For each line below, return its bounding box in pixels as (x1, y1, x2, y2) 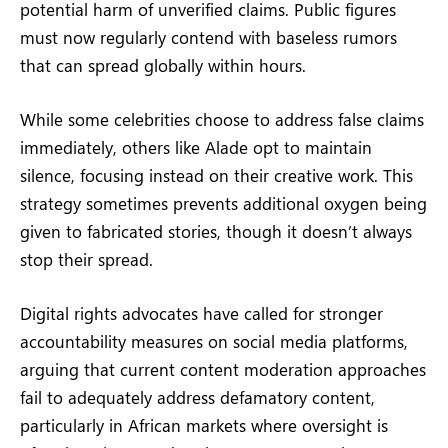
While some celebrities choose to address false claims (20, 107, 424, 130)
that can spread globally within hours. (20, 53, 306, 76)
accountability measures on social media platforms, (20, 330, 408, 353)
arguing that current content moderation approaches (20, 358, 426, 381)
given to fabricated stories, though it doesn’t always (20, 219, 412, 242)
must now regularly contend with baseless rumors (20, 25, 397, 48)
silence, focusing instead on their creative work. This (20, 163, 413, 186)
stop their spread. (20, 247, 153, 270)
